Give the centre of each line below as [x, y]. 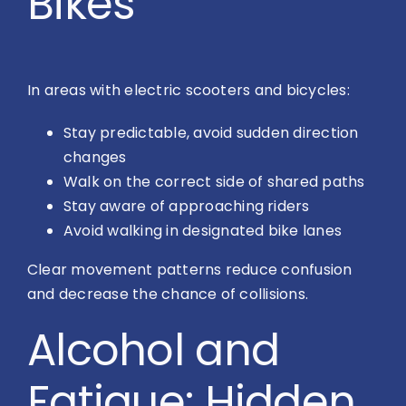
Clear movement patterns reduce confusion [190, 269]
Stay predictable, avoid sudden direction [211, 132]
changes [95, 157]
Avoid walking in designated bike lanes [203, 230]
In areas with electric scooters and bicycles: [188, 90]
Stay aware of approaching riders [187, 206]
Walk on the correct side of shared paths [214, 181]
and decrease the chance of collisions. [168, 294]
